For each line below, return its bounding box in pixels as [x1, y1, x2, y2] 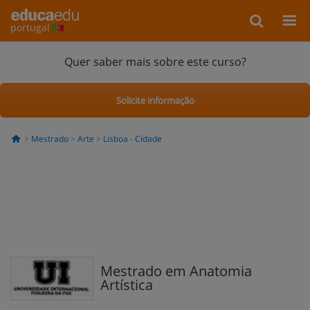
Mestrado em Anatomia [100, 262, 252, 280]
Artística [100, 275, 153, 294]
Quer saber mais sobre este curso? [64, 53, 246, 69]
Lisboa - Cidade [102, 133, 162, 145]
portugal [10, 21, 53, 34]
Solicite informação [116, 93, 194, 107]
